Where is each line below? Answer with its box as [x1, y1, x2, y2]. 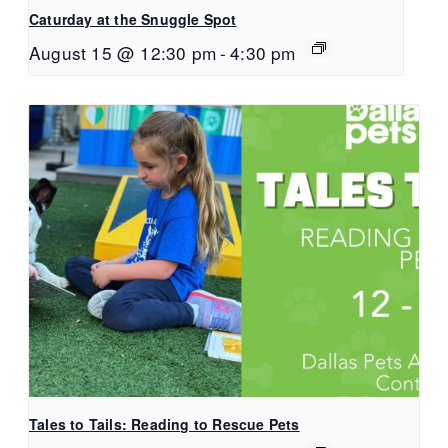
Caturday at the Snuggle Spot [29, 8, 237, 29]
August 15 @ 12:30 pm [29, 39, 216, 65]
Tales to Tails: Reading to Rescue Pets [29, 414, 300, 435]
